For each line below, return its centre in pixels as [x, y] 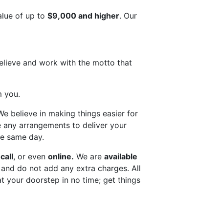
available [120, 157]
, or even [30, 157]
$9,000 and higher [83, 16]
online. [61, 157]
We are [89, 157]
